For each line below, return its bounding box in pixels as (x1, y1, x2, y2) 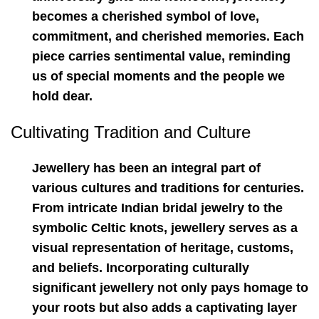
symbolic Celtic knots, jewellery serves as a (32, 221, 298, 235)
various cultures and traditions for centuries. (32, 181, 304, 195)
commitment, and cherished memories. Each (32, 29, 304, 43)
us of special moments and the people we (32, 69, 285, 83)
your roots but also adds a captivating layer (32, 300, 297, 315)
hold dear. (32, 89, 93, 103)
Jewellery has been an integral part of (32, 161, 261, 175)
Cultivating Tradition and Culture (11, 122, 251, 142)
